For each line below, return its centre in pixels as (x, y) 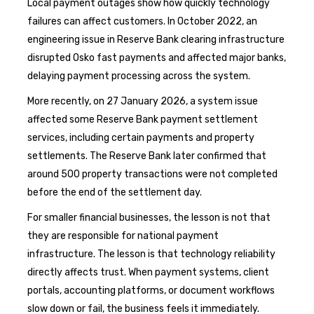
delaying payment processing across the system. (139, 76)
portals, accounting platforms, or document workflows (151, 290)
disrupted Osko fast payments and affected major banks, (157, 57)
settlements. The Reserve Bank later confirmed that (147, 156)
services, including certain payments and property (141, 137)
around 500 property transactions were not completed (152, 174)
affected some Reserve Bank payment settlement (143, 119)
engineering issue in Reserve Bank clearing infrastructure (156, 39)
